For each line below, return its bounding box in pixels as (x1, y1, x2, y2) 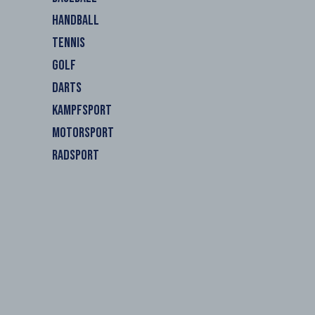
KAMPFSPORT (52, 102, 112, 119)
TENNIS (52, 34, 85, 51)
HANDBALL (52, 12, 99, 29)
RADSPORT (52, 147, 99, 164)
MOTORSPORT (52, 124, 114, 141)
